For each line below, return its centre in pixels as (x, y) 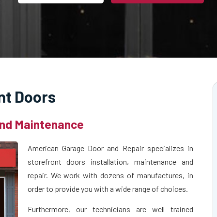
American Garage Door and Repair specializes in (110, 148)
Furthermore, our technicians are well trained (110, 209)
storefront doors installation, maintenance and (110, 161)
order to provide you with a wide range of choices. (108, 188)
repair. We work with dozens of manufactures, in (110, 175)
